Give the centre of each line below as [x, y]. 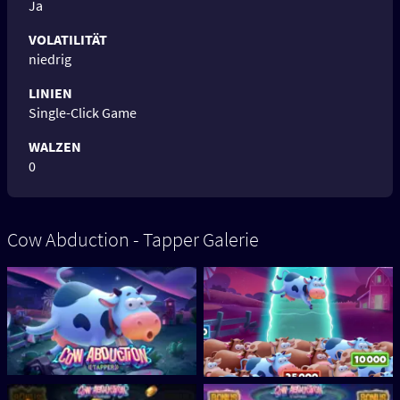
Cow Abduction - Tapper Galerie [133, 240]
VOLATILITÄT [68, 40]
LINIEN [50, 93]
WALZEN [55, 147]
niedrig [50, 59]
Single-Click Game [83, 113]
